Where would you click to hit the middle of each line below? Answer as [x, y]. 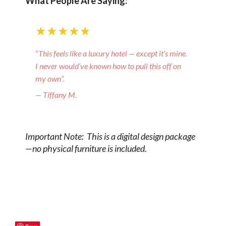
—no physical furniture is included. [86, 148]
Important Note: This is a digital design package [110, 136]
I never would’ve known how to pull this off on [108, 66]
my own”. [50, 78]
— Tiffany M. [56, 95]
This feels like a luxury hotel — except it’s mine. [113, 53]
